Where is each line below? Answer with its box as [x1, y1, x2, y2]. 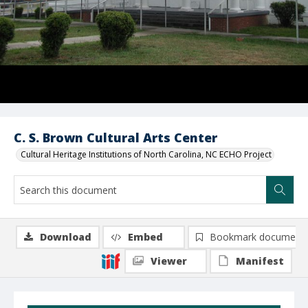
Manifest [236, 254, 284, 267]
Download [40, 230, 91, 243]
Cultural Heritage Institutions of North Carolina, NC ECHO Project [21, 148, 272, 160]
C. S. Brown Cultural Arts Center [14, 129, 217, 146]
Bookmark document [210, 230, 305, 243]
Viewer [151, 254, 187, 267]
